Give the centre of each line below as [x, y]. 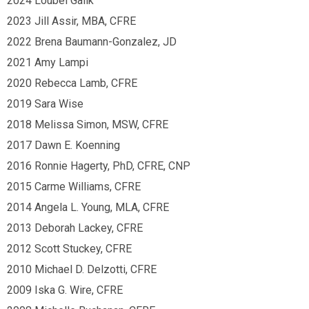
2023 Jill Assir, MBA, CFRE [73, 21]
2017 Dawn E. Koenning [63, 145]
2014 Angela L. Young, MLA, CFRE [88, 207]
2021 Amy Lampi [48, 62]
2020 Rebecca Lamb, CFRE [72, 83]
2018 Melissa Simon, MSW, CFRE [88, 124]
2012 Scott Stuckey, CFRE [69, 249]
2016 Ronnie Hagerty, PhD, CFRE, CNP [100, 166]
